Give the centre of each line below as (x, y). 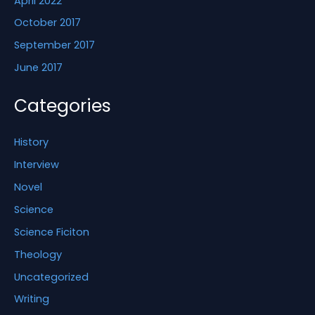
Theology (38, 254)
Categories (63, 105)
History (31, 142)
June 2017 (38, 68)
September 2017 (54, 45)
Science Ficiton (52, 232)
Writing (32, 299)
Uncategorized (51, 277)
